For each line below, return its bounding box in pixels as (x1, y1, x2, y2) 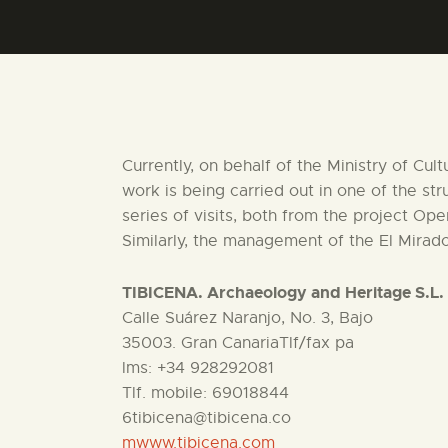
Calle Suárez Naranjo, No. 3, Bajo (122, 308, 373, 329)
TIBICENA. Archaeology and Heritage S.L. (122, 282, 444, 304)
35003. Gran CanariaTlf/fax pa (122, 333, 354, 354)
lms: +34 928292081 (122, 358, 274, 379)
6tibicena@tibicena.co (122, 408, 291, 429)
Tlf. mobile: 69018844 (122, 383, 289, 404)
